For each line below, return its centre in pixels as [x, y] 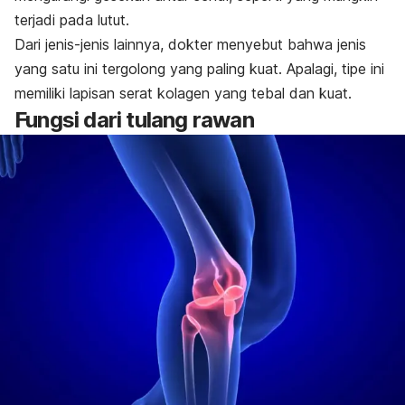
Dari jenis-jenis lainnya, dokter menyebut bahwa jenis [190, 44]
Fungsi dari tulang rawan [134, 119]
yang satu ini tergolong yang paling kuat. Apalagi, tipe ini [199, 68]
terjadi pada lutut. [72, 19]
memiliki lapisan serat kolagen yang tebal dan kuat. [183, 93]
